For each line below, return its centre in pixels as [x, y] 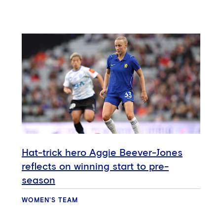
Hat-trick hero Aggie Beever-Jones [102, 153]
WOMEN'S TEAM [50, 201]
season [38, 181]
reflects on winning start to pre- [95, 167]
